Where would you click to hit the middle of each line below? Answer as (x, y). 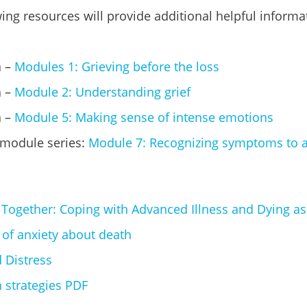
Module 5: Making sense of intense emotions (144, 117)
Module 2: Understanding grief (100, 92)
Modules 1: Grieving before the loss (116, 66)
